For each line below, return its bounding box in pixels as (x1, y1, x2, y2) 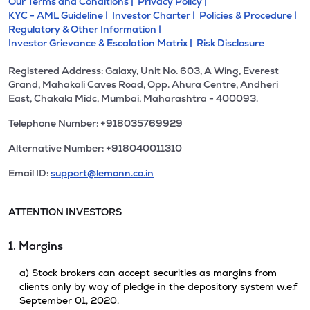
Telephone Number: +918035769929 (8, 117, 183, 129)
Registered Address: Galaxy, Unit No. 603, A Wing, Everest (8, 64, 279, 77)
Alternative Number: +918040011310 (8, 142, 182, 154)
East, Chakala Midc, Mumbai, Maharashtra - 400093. (8, 92, 258, 104)
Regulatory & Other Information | (8, 23, 163, 35)
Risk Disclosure (197, 37, 266, 49)
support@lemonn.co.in (51, 167, 154, 179)
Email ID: (8, 167, 51, 179)
